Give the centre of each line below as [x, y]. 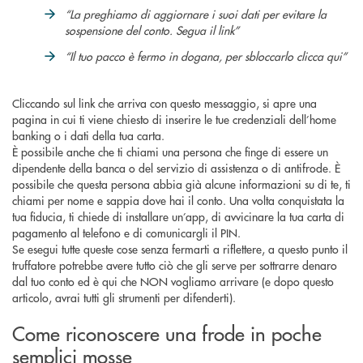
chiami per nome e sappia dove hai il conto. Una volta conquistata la [178, 200]
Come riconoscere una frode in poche [167, 332]
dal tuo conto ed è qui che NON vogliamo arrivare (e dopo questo [173, 281]
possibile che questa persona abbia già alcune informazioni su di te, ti [181, 184]
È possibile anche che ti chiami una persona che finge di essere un [170, 151]
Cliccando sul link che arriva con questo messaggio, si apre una [164, 102]
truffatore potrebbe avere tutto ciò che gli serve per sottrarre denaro [175, 265]
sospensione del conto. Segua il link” [152, 30]
